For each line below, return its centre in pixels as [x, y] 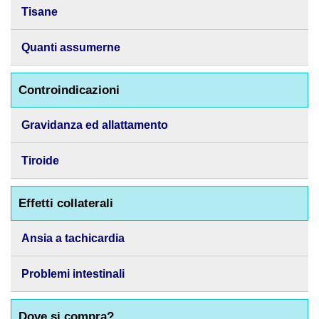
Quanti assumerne [71, 47]
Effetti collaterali [66, 203]
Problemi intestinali [73, 274]
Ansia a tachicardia [73, 238]
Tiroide [40, 161]
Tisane [40, 12]
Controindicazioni [69, 90]
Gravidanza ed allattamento [95, 125]
